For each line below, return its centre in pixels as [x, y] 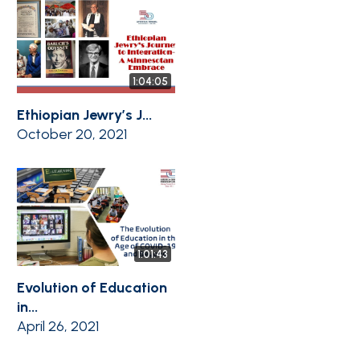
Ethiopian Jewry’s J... [84, 115]
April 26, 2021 [58, 327]
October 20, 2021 [72, 135]
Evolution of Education [92, 288]
